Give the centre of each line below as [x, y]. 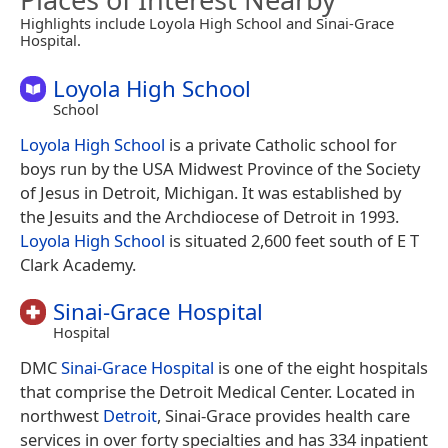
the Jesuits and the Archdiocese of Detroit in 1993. [209, 217]
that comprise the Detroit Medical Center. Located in [217, 392]
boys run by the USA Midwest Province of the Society [220, 169]
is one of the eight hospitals [321, 368]
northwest [61, 416]
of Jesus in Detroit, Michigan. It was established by [210, 193]
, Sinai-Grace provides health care [283, 416]
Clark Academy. [78, 265]
